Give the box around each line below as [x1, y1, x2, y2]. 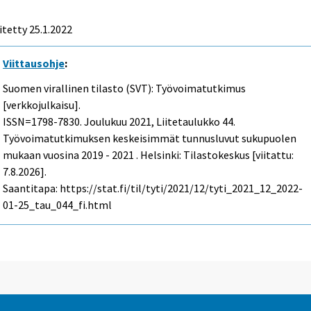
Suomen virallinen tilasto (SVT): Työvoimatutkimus [3, 81, 246, 96]
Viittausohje [3, 56, 65, 70]
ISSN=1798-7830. [3, 115, 85, 129]
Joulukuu [84, 115, 128, 129]
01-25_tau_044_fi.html [3, 198, 112, 212]
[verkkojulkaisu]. [3, 98, 81, 112]
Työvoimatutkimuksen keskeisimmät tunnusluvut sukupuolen [3, 131, 297, 146]
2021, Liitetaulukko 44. [127, 115, 236, 129]
